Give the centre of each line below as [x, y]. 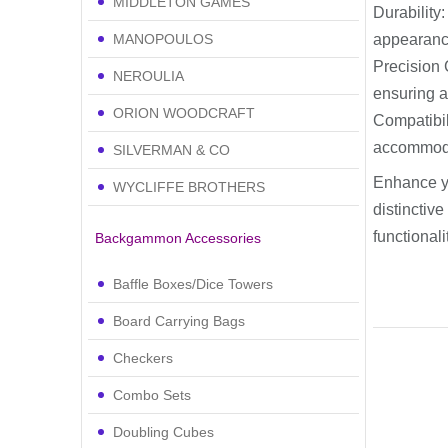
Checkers [142, 357]
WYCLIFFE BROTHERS [188, 186]
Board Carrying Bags [178, 320]
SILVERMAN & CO [171, 149]
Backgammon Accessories [177, 237]
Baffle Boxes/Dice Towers [192, 283]
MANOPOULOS [162, 38]
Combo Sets [151, 394]
